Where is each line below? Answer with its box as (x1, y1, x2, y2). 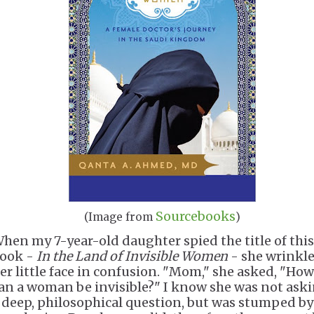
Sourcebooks (156, 208, 235, 224)
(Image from (84, 210, 156, 224)
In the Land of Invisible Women (36, 248, 228, 264)
